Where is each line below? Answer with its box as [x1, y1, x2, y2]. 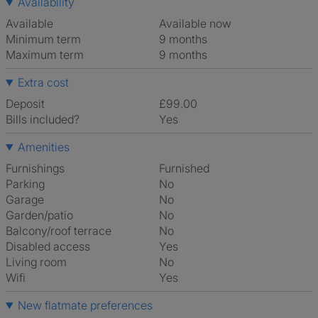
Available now [166, 16, 231, 31]
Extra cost [17, 75, 69, 89]
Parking [6, 177, 45, 191]
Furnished [165, 161, 209, 175]
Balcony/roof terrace [6, 224, 111, 238]
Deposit [6, 97, 45, 111]
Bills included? [6, 112, 79, 126]
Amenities [17, 140, 70, 154]
